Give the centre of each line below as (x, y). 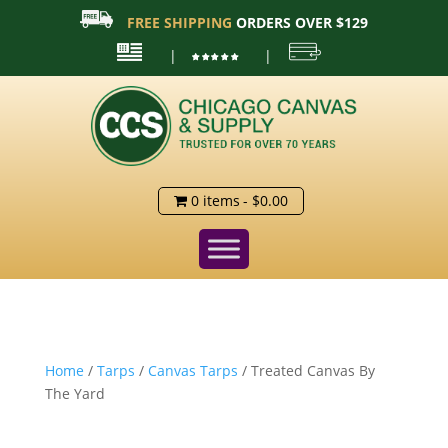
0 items (215, 200)
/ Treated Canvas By (306, 370)
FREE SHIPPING (179, 22)
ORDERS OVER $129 (299, 22)
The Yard (74, 393)
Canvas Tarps (192, 370)
